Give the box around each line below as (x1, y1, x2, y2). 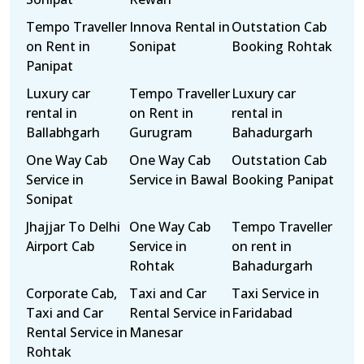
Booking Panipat (232, 171, 335, 188)
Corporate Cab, (26, 284, 117, 302)
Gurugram (128, 123, 193, 141)
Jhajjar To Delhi (26, 218, 120, 236)
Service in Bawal (128, 171, 227, 188)
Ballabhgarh (26, 123, 100, 141)
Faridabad (232, 304, 293, 322)
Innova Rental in (128, 18, 230, 36)
